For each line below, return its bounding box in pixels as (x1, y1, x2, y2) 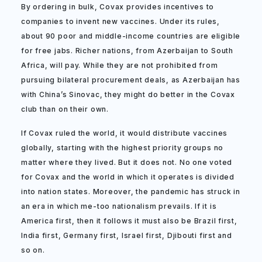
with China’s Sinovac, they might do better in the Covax (21, 90, 235, 99)
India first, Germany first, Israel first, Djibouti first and (21, 231, 232, 240)
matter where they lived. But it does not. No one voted (21, 158, 233, 167)
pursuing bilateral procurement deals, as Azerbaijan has (21, 75, 240, 84)
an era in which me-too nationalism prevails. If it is (21, 202, 217, 211)
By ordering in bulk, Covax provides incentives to (21, 2, 215, 11)
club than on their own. (21, 105, 109, 113)
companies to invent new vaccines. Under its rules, (21, 17, 220, 26)
